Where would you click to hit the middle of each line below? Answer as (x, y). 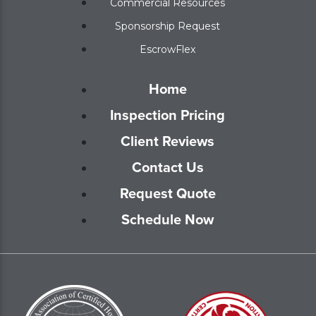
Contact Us (168, 168)
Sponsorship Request (168, 26)
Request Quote (168, 194)
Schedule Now (168, 220)
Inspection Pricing (168, 115)
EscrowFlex (168, 50)
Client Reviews (168, 141)
